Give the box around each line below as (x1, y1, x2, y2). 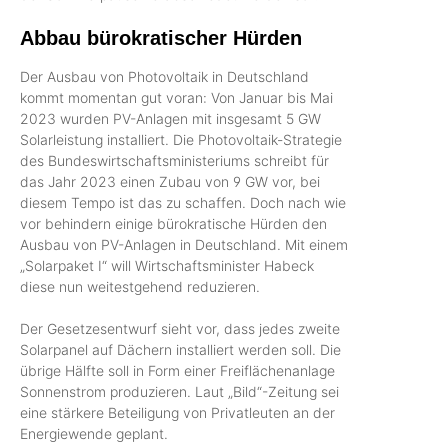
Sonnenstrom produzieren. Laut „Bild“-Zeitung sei (20, 382, 339, 400)
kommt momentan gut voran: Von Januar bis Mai (20, 88, 333, 106)
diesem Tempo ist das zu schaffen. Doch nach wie (20, 193, 346, 211)
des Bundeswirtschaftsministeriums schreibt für (20, 151, 329, 169)
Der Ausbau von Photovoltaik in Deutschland (20, 67, 309, 85)
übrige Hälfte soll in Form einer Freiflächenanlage (20, 361, 335, 379)
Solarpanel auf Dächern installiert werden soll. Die (20, 340, 341, 358)
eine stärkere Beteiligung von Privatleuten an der (20, 403, 335, 421)
